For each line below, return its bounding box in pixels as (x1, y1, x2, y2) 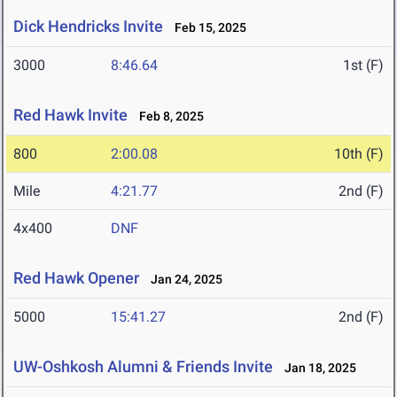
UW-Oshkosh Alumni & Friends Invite (13, 357, 273, 377)
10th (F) (334, 145, 384, 163)
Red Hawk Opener (13, 269, 139, 288)
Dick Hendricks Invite (13, 17, 163, 36)
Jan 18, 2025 (276, 361, 356, 376)
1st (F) (343, 57, 384, 74)
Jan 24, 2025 (143, 272, 222, 287)
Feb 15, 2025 (167, 20, 246, 35)
